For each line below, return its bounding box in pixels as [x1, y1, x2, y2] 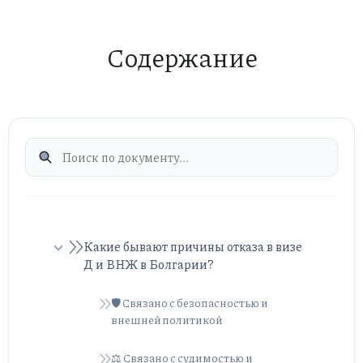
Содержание [105, 38, 258, 76]
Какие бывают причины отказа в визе [83, 237, 302, 256]
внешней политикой [111, 311, 222, 328]
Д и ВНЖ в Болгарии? [83, 255, 214, 274]
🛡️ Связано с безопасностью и [111, 294, 268, 311]
